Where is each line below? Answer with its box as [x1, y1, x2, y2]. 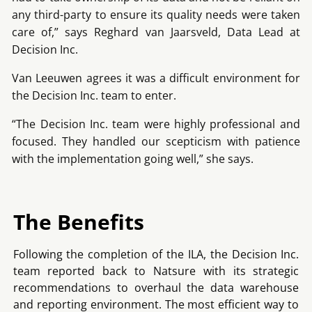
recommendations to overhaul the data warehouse [13, 279, 299, 295]
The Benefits [13, 207, 144, 236]
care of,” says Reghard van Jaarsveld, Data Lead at [12, 24, 300, 40]
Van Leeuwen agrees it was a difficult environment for [12, 70, 300, 86]
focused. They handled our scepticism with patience [12, 133, 300, 149]
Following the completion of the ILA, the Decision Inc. [13, 246, 299, 262]
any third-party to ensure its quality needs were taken [12, 6, 300, 22]
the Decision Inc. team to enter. [12, 87, 177, 103]
